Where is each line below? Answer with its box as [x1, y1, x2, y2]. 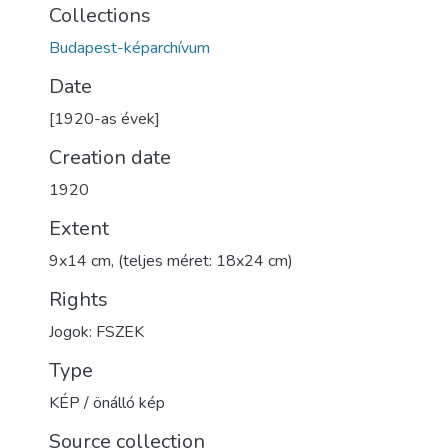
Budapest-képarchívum [49, 37, 210, 59]
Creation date [49, 144, 171, 171]
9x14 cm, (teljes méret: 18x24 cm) [49, 250, 293, 272]
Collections [49, 2, 151, 29]
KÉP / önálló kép [49, 392, 165, 414]
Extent [49, 215, 109, 242]
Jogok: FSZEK [49, 321, 144, 343]
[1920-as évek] [49, 108, 160, 130]
